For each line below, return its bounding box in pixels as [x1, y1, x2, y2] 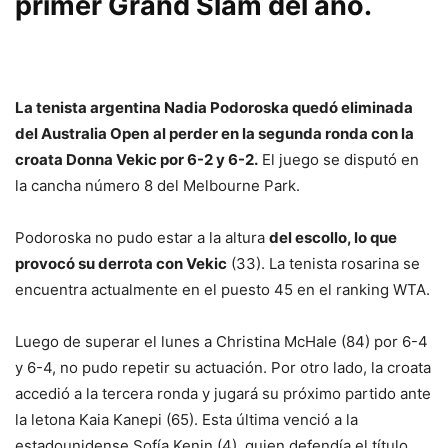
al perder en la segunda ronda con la [153, 124, 414, 144]
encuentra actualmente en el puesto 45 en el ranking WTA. [15, 280, 430, 300]
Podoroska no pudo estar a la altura [15, 228, 269, 248]
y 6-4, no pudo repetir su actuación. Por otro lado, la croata [15, 358, 431, 378]
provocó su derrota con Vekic [15, 254, 227, 274]
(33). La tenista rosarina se [227, 254, 420, 274]
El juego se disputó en [258, 150, 419, 170]
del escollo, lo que [269, 228, 397, 248]
